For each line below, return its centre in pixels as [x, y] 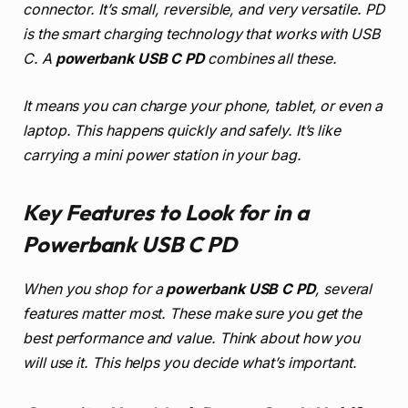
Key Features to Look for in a [166, 213]
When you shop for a [95, 290]
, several [343, 290]
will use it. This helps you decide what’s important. [190, 363]
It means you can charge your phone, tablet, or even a [203, 106]
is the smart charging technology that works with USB [201, 35]
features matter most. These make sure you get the [193, 314]
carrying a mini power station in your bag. [162, 155]
